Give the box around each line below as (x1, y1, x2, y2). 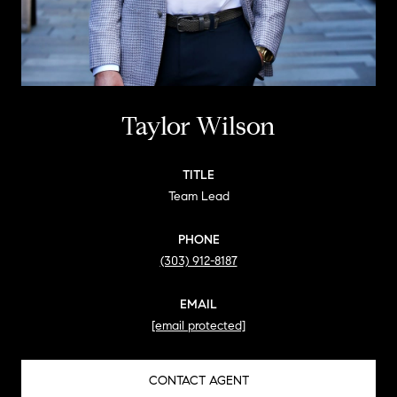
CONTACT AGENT (148, 372, 249, 388)
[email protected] (152, 317, 245, 333)
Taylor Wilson (121, 110, 276, 142)
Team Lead (167, 188, 230, 204)
